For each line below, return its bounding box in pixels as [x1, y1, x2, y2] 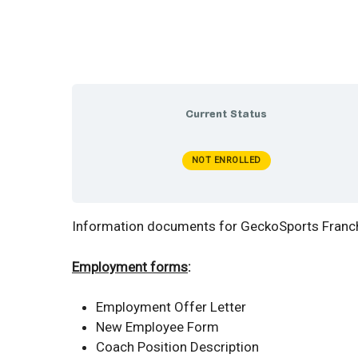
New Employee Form [96, 319, 219, 336]
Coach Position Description [96, 339, 259, 356]
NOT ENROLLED [191, 155, 261, 166]
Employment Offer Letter [96, 299, 246, 316]
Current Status [185, 109, 267, 120]
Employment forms [72, 258, 188, 275]
